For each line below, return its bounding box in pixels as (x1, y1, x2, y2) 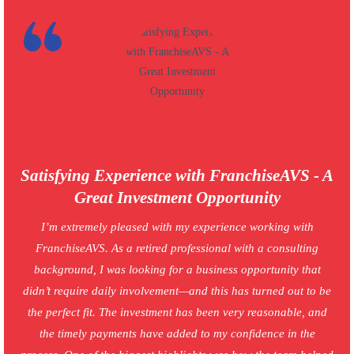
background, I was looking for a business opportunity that (33, 263, 321, 277)
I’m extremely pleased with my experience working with (40, 220, 314, 234)
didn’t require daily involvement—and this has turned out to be (23, 284, 331, 298)
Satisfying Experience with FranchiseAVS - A (21, 167, 333, 185)
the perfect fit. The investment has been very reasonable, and (27, 306, 327, 319)
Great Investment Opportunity (73, 189, 281, 207)
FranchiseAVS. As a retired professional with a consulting (36, 242, 318, 255)
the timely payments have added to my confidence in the (39, 327, 315, 341)
